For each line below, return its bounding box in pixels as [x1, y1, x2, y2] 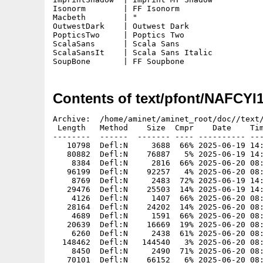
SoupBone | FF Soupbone [53, 57, 184, 66]
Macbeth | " [53, 13, 137, 22]
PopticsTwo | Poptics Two [53, 31, 184, 39]
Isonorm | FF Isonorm [53, 4, 180, 13]
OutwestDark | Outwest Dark [53, 22, 189, 31]
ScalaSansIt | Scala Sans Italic [53, 48, 213, 57]
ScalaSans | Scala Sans [53, 39, 180, 48]
